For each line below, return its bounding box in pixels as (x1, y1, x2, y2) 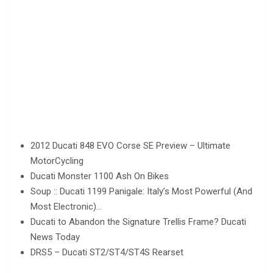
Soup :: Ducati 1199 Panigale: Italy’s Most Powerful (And (30, 185, 252, 197)
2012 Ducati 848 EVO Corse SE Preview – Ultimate (30, 140, 230, 151)
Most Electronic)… (30, 200, 102, 212)
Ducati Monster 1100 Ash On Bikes (30, 170, 169, 182)
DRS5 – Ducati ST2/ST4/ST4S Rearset (30, 246, 183, 258)
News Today (30, 231, 80, 243)
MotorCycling (30, 155, 83, 166)
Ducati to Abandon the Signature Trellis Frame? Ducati (30, 216, 246, 227)
